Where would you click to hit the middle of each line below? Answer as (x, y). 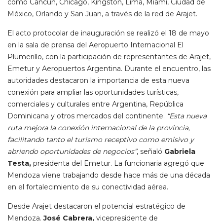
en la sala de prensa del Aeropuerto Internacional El (95, 45)
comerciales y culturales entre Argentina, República (95, 104)
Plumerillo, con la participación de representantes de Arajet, (109, 57)
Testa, (20, 164)
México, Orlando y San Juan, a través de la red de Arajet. (102, 14)
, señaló (150, 152)
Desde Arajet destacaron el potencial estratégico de (96, 206)
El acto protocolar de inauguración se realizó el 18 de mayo (108, 33)
